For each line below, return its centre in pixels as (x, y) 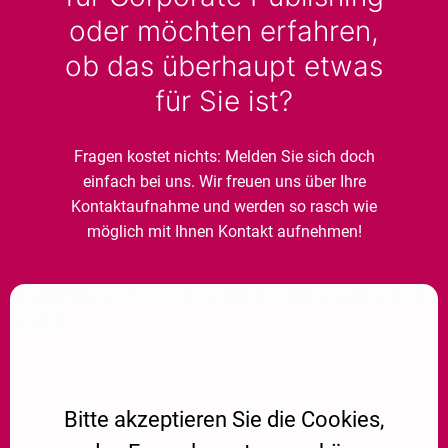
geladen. (40, 319)
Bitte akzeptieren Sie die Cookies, (224, 420)
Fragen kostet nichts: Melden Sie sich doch (224, 156)
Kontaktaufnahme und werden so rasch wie (224, 206)
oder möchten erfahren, (224, 31)
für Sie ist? (224, 101)
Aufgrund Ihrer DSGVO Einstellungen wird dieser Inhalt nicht (220, 295)
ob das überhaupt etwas (224, 66)
